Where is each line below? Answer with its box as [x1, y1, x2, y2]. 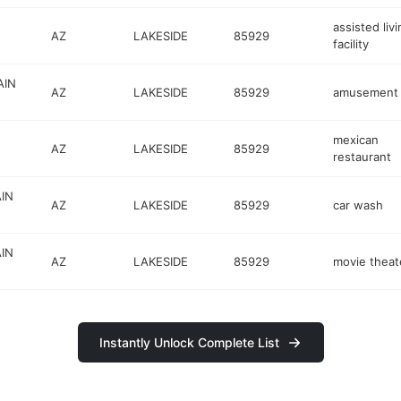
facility [332, 37, 369, 51]
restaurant [332, 149, 391, 164]
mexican [332, 132, 379, 147]
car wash [332, 197, 383, 212]
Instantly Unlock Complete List [98, 335, 279, 350]
